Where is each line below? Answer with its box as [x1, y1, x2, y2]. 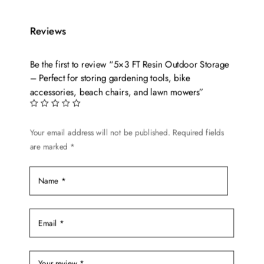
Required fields [173, 127, 225, 139]
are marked [29, 140, 71, 153]
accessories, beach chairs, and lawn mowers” [29, 85, 204, 99]
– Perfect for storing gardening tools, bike [29, 71, 190, 85]
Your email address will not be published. [29, 127, 170, 139]
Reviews [29, 24, 66, 39]
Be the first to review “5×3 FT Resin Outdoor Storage [29, 58, 229, 71]
